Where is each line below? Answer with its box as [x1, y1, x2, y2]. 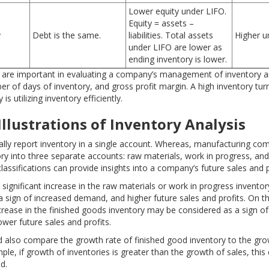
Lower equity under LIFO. [128, 5, 226, 17]
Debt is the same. [32, 29, 101, 41]
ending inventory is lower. [128, 53, 227, 65]
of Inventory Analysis [87, 114, 246, 134]
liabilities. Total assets [128, 29, 213, 41]
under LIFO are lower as [128, 41, 222, 53]
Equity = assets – [128, 17, 194, 29]
